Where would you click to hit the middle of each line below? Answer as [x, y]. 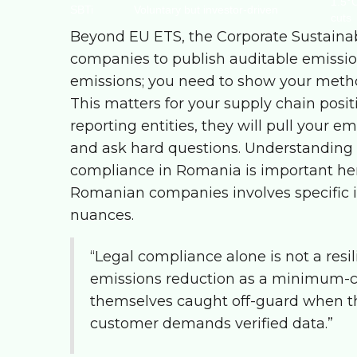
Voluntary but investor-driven [206, 10]
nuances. [102, 215]
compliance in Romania [156, 171]
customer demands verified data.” [212, 324]
